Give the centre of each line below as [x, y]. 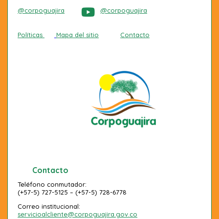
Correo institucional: [49, 206]
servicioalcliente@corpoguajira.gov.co [77, 214]
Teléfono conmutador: [52, 184]
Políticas [30, 34]
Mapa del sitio [77, 34]
